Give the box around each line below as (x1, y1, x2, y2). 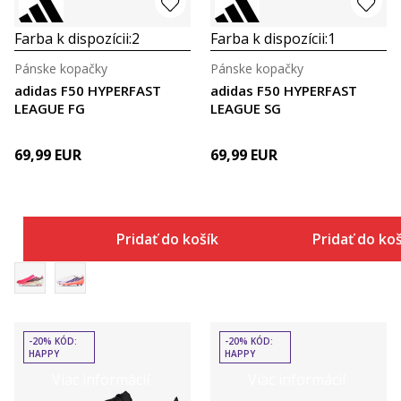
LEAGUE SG (210, 98, 281, 117)
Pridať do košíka (115, 228, 226, 249)
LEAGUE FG (14, 98, 85, 117)
